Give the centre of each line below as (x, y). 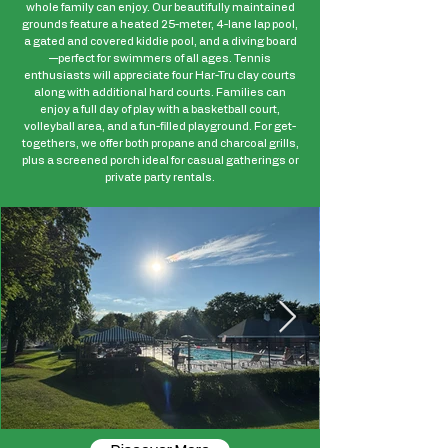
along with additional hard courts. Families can (160, 92)
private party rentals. (160, 177)
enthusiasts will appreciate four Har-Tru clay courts (160, 75)
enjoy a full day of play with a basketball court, (160, 109)
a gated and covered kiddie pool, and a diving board (160, 41)
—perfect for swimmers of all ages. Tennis (160, 58)
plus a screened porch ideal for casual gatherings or (160, 160)
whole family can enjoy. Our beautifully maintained (160, 7)
